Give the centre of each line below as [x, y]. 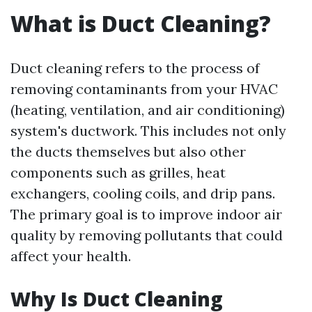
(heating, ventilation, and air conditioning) [148, 110]
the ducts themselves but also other [128, 151]
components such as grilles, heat [118, 172]
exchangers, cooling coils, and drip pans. [143, 193]
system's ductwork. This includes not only [148, 131]
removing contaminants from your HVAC [144, 89]
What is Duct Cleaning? [141, 23]
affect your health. [71, 256]
